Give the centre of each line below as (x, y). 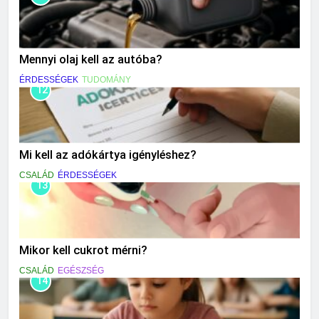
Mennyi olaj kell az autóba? (91, 60)
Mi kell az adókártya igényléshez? (108, 155)
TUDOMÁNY (106, 80)
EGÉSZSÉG (81, 270)
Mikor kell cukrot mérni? (83, 250)
